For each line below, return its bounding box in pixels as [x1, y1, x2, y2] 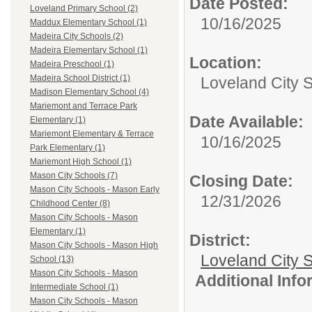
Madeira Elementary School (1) [30, 45, 148, 56]
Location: [189, 54, 262, 72]
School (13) [30, 254, 74, 265]
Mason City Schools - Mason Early [30, 185, 159, 195]
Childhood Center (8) [30, 198, 110, 209]
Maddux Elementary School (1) [30, 17, 147, 28]
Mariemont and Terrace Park [30, 101, 137, 111]
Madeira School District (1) [30, 73, 130, 84]
